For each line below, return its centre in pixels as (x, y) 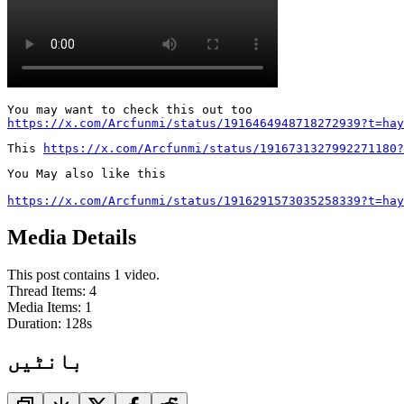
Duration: (36, 324)
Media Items (42, 308)
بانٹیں (45, 362)
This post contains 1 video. (83, 275)
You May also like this (87, 173)
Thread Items (45, 291)
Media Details (72, 237)
